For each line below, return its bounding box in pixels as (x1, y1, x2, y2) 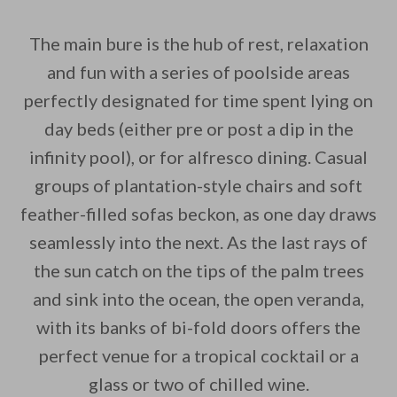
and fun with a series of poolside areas (47, 61, 350, 83)
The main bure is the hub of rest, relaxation (28, 33, 369, 55)
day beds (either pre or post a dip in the (43, 118, 354, 140)
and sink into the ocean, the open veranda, (33, 288, 364, 310)
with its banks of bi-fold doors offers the (36, 316, 361, 339)
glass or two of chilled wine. (88, 373, 309, 395)
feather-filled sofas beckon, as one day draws (20, 203, 377, 225)
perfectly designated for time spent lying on (24, 90, 373, 112)
